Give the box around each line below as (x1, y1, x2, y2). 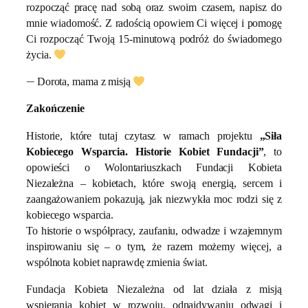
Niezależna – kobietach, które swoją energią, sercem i (26, 177, 282, 189)
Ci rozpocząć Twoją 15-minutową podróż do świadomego (26, 32, 282, 45)
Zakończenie (26, 102, 85, 115)
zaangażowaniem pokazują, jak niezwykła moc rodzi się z (26, 192, 282, 205)
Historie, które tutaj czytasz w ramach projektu (26, 129, 260, 142)
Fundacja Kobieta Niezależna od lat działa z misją (26, 283, 282, 295)
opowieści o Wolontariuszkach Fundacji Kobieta (26, 161, 282, 173)
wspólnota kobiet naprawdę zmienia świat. (26, 256, 208, 268)
